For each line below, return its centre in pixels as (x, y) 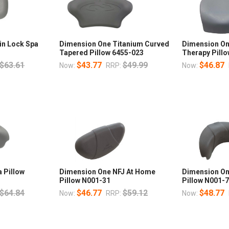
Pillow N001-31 (85, 180)
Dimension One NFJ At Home (107, 171)
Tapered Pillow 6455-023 (101, 52)
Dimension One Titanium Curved (114, 44)
